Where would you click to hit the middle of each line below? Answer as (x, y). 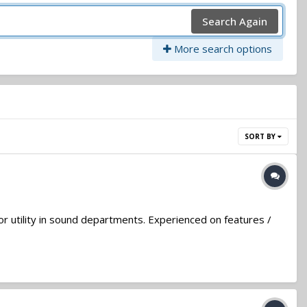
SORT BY (261, 137)
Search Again (235, 21)
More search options (222, 49)
